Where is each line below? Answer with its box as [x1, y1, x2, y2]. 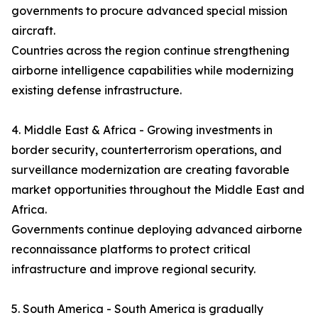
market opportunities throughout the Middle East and [11, 182, 305, 197]
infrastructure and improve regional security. [11, 262, 256, 276]
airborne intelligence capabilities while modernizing [11, 63, 294, 77]
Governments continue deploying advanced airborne [11, 222, 302, 236]
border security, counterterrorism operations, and [11, 143, 282, 157]
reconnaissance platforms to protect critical [11, 242, 251, 256]
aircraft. [11, 23, 55, 38]
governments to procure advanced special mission [11, 4, 287, 18]
